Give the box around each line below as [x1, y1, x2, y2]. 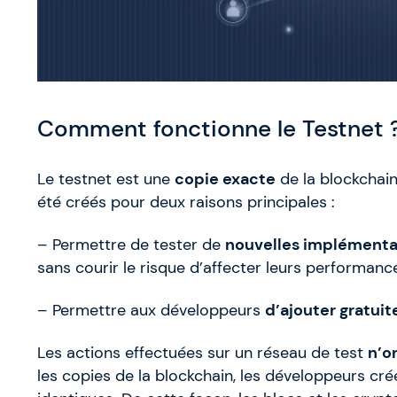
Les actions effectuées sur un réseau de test [37, 343, 368, 363]
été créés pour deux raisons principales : [37, 192, 335, 213]
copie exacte [175, 169, 276, 190]
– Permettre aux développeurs [37, 300, 265, 321]
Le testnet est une [37, 169, 175, 190]
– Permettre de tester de [37, 235, 225, 255]
